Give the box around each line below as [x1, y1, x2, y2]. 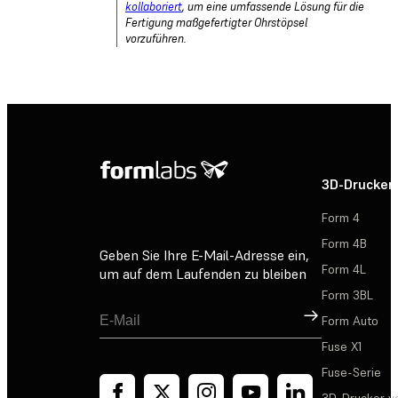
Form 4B [322, 235, 367, 251]
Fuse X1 [322, 338, 362, 354]
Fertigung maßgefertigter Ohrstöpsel [125, 14, 307, 30]
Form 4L [322, 260, 366, 277]
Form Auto [322, 312, 378, 329]
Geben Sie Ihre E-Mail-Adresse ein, [99, 246, 309, 265]
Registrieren [299, 305, 378, 321]
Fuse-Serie [322, 363, 381, 380]
